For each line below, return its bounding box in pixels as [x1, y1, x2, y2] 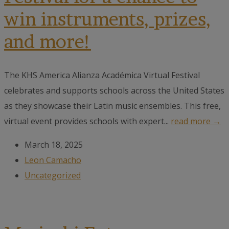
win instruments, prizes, [4, 7, 211, 30]
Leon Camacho [25, 154, 81, 166]
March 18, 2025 [25, 139, 83, 151]
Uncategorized [25, 170, 81, 181]
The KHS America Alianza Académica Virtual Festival [4, 70, 200, 81]
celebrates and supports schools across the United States [4, 85, 224, 97]
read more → [171, 116, 221, 127]
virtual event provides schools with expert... [4, 116, 171, 127]
